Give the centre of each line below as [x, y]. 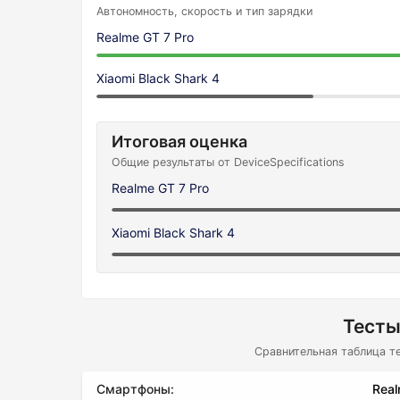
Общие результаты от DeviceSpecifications [228, 162]
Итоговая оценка [179, 142]
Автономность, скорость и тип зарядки [204, 11]
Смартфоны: [135, 389]
